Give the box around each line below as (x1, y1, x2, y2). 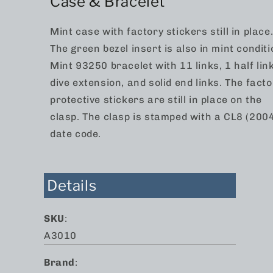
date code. (50, 128, 101, 140)
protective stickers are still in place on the (50, 94, 263, 106)
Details (47, 177, 97, 195)
